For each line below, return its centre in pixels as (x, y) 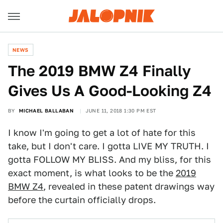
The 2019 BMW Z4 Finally (99, 71)
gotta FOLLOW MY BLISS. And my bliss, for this (110, 160)
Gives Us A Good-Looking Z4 (110, 91)
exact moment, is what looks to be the (92, 173)
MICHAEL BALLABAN (46, 111)
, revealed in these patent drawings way (129, 186)
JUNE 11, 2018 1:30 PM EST (121, 111)
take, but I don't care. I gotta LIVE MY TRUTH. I (109, 146)
